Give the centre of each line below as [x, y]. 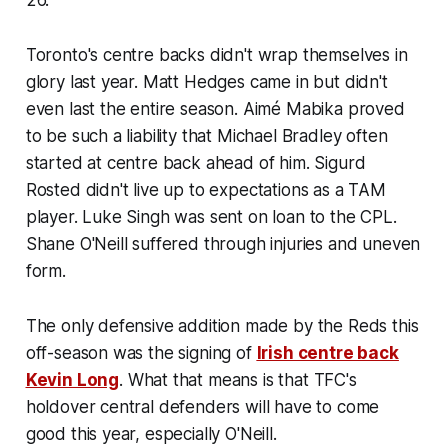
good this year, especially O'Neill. [153, 433]
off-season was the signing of [141, 352]
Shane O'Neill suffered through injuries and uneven [223, 243]
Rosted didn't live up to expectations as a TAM [205, 189]
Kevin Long [72, 379]
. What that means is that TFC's [238, 379]
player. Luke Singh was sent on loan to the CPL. [211, 216]
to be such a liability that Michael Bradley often [206, 135]
